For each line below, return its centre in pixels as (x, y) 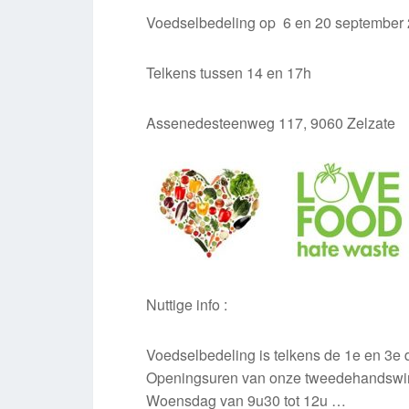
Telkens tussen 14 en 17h (229, 73)
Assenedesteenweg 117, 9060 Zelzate (271, 123)
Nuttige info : (187, 304)
